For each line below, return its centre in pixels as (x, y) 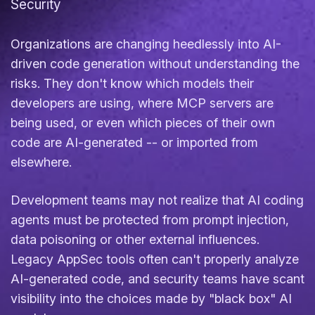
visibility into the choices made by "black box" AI (151, 298)
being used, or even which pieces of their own (143, 123)
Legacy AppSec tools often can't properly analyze (155, 259)
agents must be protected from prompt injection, (150, 220)
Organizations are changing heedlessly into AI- (146, 44)
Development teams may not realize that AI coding (157, 200)
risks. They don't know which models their (132, 83)
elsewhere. (41, 162)
